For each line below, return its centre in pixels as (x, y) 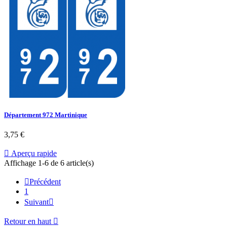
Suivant (36, 202)
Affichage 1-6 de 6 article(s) (49, 163)
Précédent (45, 181)
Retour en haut (29, 221)
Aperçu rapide (33, 153)
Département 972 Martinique (46, 115)
